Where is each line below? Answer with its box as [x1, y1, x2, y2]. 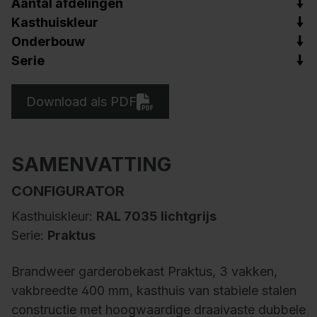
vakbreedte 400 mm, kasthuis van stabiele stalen [11, 283, 296, 299]
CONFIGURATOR [11, 183, 125, 200]
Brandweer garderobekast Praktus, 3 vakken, [11, 264, 277, 279]
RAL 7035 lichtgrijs [96, 209, 217, 224]
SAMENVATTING [11, 152, 171, 177]
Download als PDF [26, 93, 137, 109]
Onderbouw [11, 33, 85, 49]
